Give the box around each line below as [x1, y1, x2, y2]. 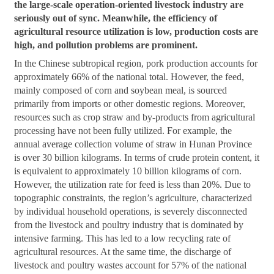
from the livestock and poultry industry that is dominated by [14, 219, 244, 230]
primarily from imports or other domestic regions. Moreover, [14, 98, 246, 109]
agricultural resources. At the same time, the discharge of [14, 246, 232, 257]
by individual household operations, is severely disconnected [14, 206, 248, 217]
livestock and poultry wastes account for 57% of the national [14, 259, 247, 270]
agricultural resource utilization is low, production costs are [14, 26, 259, 37]
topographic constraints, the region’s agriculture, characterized [14, 192, 253, 203]
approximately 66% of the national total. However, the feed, [14, 71, 245, 82]
